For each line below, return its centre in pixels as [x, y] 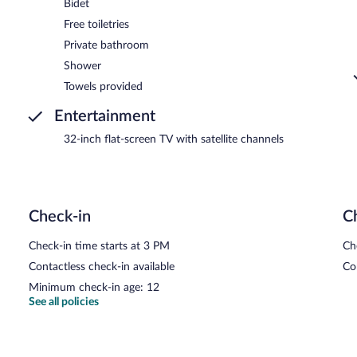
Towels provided [103, 86]
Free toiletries [96, 24]
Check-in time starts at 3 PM [99, 246]
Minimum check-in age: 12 [94, 287]
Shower [82, 66]
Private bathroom [106, 45]
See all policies [64, 302]
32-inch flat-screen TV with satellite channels [174, 139]
